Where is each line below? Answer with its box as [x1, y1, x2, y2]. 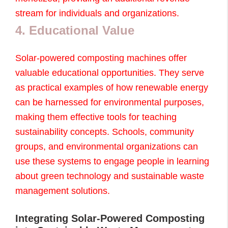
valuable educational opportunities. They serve [15, 67, 204, 78]
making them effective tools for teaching [15, 111, 177, 122]
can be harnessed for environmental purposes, [15, 97, 204, 107]
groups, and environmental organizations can [15, 141, 198, 152]
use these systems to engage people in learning [15, 156, 209, 166]
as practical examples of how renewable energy [15, 82, 208, 93]
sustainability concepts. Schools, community [15, 126, 194, 137]
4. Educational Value [15, 23, 134, 37]
